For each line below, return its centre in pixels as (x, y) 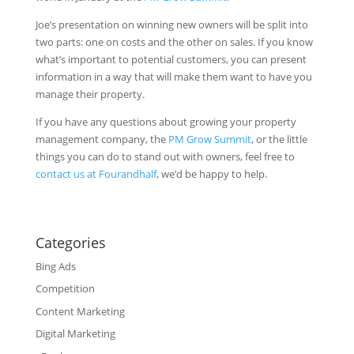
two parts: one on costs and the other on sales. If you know (174, 41)
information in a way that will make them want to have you (173, 76)
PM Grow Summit (209, 139)
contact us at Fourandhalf (96, 173)
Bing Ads (55, 266)
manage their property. (90, 94)
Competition (65, 289)
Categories (70, 242)
